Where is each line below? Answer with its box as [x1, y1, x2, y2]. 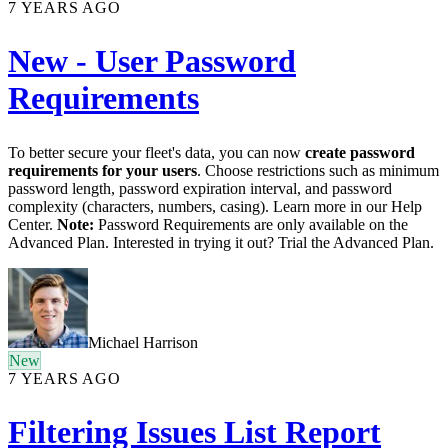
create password [305, 143, 415, 161]
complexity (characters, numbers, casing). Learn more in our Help [8, 197, 422, 215]
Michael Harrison [88, 333, 198, 351]
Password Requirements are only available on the [94, 215, 408, 233]
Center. [8, 215, 57, 233]
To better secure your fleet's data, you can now [8, 143, 305, 161]
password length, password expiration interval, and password [8, 179, 392, 197]
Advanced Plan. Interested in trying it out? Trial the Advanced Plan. [8, 233, 434, 251]
